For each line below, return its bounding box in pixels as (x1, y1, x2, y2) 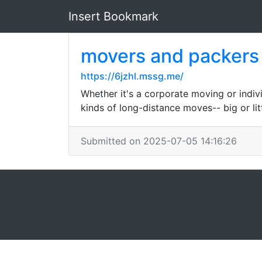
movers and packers (81, 44, 259, 67)
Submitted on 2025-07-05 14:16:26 (81, 135, 237, 147)
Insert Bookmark (68, 9, 158, 23)
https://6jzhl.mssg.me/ (81, 70, 184, 82)
